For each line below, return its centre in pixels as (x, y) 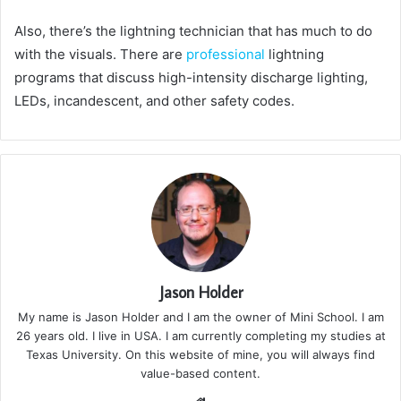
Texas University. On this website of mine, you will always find (200, 355)
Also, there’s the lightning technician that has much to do (193, 31)
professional (226, 55)
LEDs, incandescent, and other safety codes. (154, 101)
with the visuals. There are (100, 55)
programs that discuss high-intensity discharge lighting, (191, 78)
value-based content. (200, 374)
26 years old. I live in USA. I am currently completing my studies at (200, 336)
